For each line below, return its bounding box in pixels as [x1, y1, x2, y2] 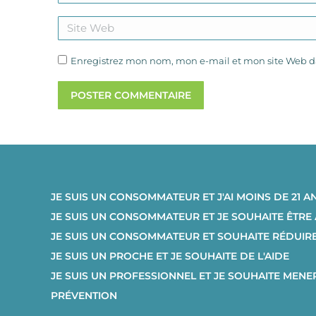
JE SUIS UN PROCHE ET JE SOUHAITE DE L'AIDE [51, 250, 289, 263]
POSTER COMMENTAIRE [71, 89, 191, 102]
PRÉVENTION [51, 289, 117, 303]
